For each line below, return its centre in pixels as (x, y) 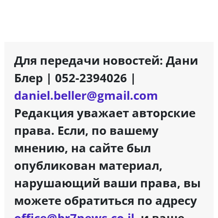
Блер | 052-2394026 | (75, 77)
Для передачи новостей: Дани (106, 60)
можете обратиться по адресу (105, 200)
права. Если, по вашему (86, 130)
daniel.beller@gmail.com (86, 95)
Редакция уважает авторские (105, 112)
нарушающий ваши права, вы (107, 182)
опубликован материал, (88, 165)
